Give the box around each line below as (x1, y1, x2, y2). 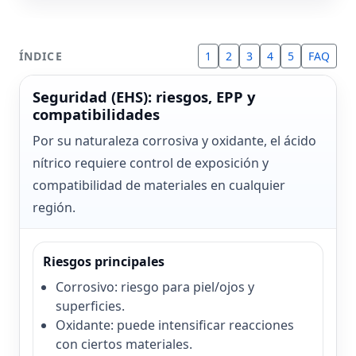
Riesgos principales (43, 253, 164, 271)
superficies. (56, 297, 125, 315)
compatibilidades (33, 104, 160, 125)
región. (33, 199, 75, 217)
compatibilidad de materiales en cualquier (33, 176, 285, 195)
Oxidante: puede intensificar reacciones (56, 316, 294, 335)
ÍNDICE (19, 48, 63, 64)
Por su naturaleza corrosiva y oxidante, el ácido (33, 132, 316, 150)
